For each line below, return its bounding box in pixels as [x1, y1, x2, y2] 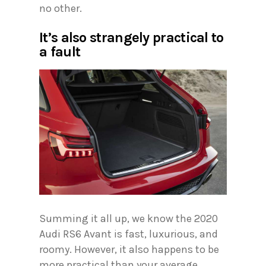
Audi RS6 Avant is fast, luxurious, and [39, 227, 218, 241]
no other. [39, 2, 82, 15]
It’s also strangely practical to [39, 29, 224, 46]
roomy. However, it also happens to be [39, 243, 219, 256]
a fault [39, 43, 81, 61]
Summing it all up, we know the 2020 [39, 212, 218, 226]
